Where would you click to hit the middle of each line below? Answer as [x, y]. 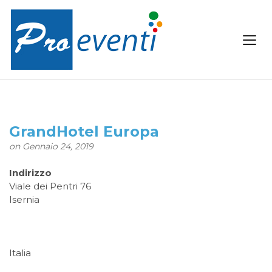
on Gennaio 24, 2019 [51, 146]
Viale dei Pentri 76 [50, 186]
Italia [20, 253]
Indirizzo [30, 173]
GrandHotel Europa [84, 131]
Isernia [24, 199]
